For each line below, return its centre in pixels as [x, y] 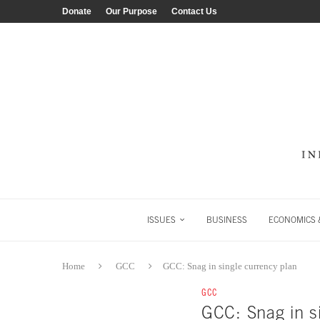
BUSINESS [226, 220]
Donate [77, 11]
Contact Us [194, 11]
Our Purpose [131, 11]
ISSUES [161, 220]
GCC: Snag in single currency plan [230, 266]
